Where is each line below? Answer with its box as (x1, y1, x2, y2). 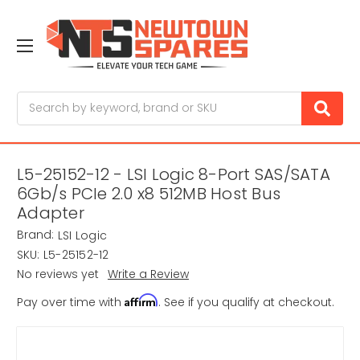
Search (17, 91, 57, 108)
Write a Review (107, 266, 189, 283)
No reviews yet (17, 266, 99, 283)
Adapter (17, 202, 84, 225)
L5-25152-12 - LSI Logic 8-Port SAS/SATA (17, 163, 330, 186)
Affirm (125, 293, 158, 308)
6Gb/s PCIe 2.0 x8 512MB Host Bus (17, 182, 280, 206)
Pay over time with (17, 294, 125, 311)
